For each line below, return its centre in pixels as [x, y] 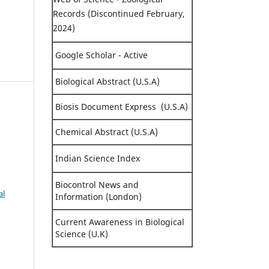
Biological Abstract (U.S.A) [106, 81]
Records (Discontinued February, [119, 13]
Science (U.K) [80, 234]
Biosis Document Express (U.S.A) [120, 106]
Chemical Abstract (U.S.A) [105, 131]
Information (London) [97, 196]
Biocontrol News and [97, 184]
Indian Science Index [98, 158]
